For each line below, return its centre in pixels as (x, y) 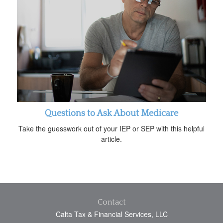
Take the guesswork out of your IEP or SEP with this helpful (111, 129)
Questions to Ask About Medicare (111, 114)
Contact (111, 202)
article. (111, 139)
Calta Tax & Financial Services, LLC (111, 214)
